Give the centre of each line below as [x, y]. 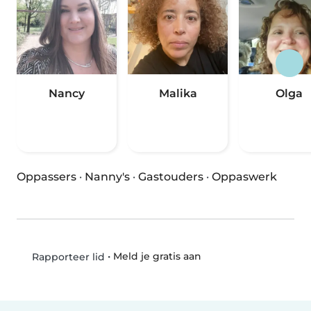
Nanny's [107, 177]
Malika [178, 93]
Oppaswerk [244, 177]
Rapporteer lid [67, 257]
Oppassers [47, 177]
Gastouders [171, 177]
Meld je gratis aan [157, 257]
